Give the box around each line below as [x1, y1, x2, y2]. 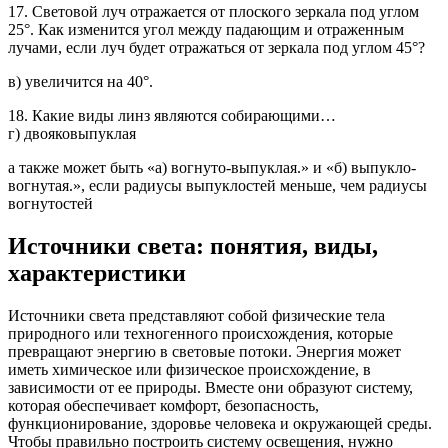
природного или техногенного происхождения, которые [8, 324, 393, 342]
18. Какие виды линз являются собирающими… [8, 107, 336, 124]
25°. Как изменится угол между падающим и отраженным [8, 21, 404, 38]
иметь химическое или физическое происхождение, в [8, 360, 371, 378]
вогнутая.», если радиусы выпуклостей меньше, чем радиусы [8, 177, 427, 194]
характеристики [8, 259, 186, 286]
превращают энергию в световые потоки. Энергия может [8, 342, 401, 360]
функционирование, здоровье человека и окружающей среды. [8, 414, 432, 432]
